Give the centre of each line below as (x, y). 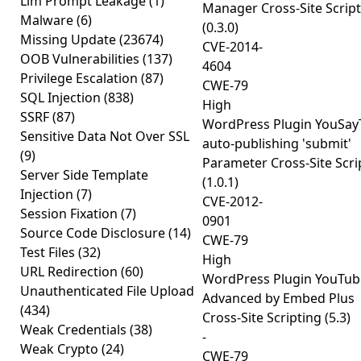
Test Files (49, 252)
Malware (48, 20)
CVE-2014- (232, 47)
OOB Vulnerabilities (81, 59)
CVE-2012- (232, 201)
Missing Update (70, 39)
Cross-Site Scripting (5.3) (276, 317)
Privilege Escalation (81, 78)
